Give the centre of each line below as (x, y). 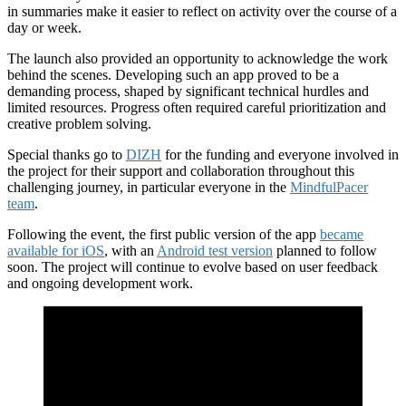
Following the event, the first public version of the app (164, 234)
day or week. (44, 27)
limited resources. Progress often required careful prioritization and (197, 107)
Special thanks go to (67, 154)
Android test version (215, 250)
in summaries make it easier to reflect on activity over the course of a (202, 11)
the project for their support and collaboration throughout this (181, 170)
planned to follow (325, 250)
